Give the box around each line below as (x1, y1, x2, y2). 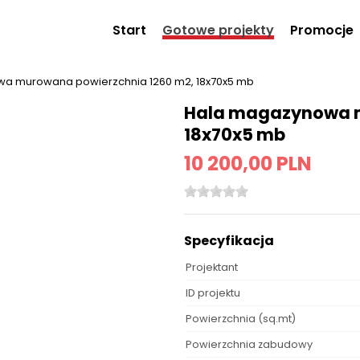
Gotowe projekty (162, 21, 274, 39)
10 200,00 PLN (184, 150, 312, 177)
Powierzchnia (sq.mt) (186, 312, 296, 326)
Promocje (290, 21, 354, 39)
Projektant (186, 260, 238, 275)
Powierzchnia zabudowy (186, 337, 313, 352)
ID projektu (186, 286, 240, 301)
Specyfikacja (184, 231, 274, 251)
